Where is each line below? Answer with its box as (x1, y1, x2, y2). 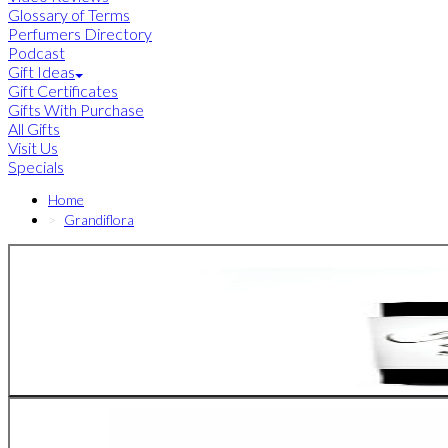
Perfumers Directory (8, 24, 152, 44)
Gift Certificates (8, 81, 118, 101)
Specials (8, 157, 64, 177)
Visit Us (8, 138, 58, 158)
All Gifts (8, 119, 60, 139)
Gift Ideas (8, 62, 75, 82)
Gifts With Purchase (8, 100, 144, 120)
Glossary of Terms (8, 5, 130, 25)
